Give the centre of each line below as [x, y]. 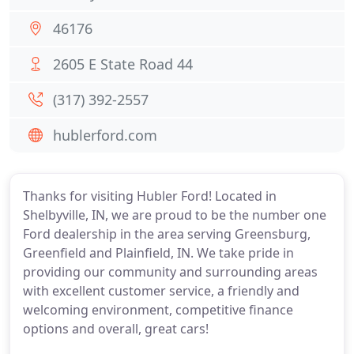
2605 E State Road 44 [123, 64]
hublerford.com [105, 135]
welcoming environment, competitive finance [158, 310]
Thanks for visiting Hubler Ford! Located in [150, 196]
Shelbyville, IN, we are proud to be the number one [175, 215]
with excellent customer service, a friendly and [161, 291]
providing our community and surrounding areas [170, 272]
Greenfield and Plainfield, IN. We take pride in [158, 253]
